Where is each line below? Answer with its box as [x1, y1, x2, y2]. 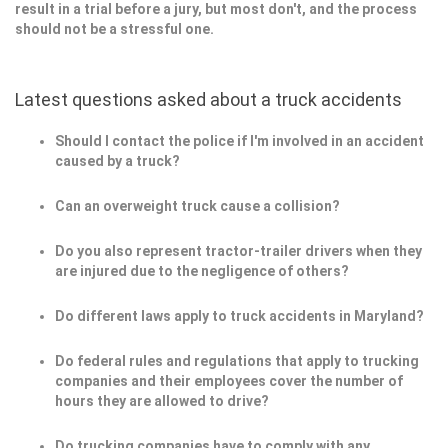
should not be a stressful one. [15, 21, 214, 38]
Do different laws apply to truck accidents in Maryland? [55, 308, 424, 325]
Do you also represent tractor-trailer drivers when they [55, 243, 422, 260]
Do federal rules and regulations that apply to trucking [55, 353, 419, 370]
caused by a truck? [55, 153, 180, 170]
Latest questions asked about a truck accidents [15, 89, 402, 111]
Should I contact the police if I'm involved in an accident [55, 133, 424, 150]
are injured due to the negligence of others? [55, 263, 349, 280]
